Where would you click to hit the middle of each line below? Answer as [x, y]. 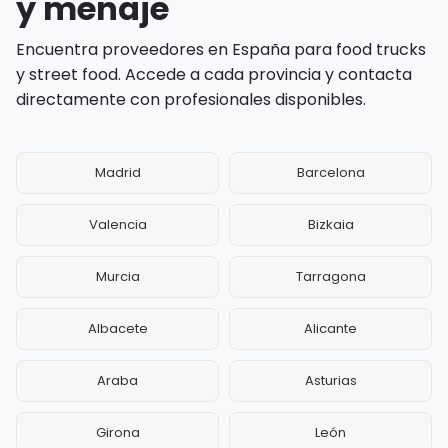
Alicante [330, 329]
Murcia [117, 277]
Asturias [330, 381]
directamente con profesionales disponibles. [191, 100]
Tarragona [330, 277]
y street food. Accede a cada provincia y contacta [214, 75]
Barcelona [330, 173]
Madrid [117, 173]
